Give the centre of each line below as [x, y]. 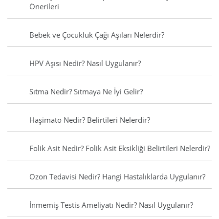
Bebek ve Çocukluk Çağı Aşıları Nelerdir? [97, 35]
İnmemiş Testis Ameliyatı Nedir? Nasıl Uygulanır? [111, 205]
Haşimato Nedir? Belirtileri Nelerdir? [90, 120]
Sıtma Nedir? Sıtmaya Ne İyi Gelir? [86, 92]
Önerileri [44, 7]
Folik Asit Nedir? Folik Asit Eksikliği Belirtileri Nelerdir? [120, 148]
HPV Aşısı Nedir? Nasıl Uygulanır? [85, 63]
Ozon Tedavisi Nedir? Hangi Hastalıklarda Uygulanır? [117, 177]
